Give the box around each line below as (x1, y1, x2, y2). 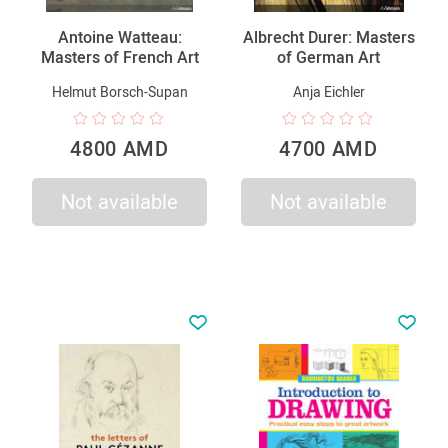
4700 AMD (279, 136, 378, 161)
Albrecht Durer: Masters (242, 27, 415, 47)
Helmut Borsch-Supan (51, 83, 188, 100)
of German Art (277, 47, 380, 67)
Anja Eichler (292, 83, 365, 100)
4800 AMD (70, 136, 169, 161)
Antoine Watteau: (57, 27, 182, 47)
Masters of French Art (40, 47, 199, 67)
